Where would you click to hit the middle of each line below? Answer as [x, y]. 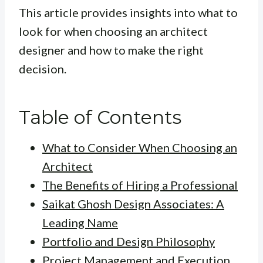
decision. [43, 69]
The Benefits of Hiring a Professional [140, 185]
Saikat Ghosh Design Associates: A [133, 204]
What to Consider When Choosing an [140, 148]
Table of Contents [100, 117]
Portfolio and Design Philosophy [129, 242]
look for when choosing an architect [113, 31]
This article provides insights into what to [128, 13]
